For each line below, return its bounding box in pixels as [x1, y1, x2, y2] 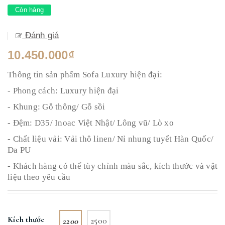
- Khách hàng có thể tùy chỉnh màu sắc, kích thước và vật [8, 161, 217, 171]
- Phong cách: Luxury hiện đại [8, 86, 119, 95]
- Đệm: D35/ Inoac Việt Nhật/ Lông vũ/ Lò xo [8, 118, 174, 128]
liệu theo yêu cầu [8, 172, 73, 182]
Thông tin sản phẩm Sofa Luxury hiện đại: [8, 70, 165, 79]
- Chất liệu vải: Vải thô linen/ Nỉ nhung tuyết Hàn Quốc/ [8, 134, 213, 144]
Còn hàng [15, 6, 44, 14]
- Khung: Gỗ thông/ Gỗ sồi [8, 102, 105, 111]
